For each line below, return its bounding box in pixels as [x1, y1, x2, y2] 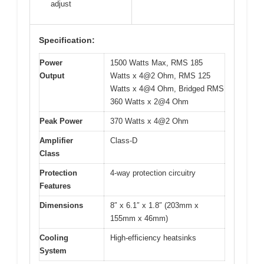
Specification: [39, 35, 95, 45]
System [39, 246, 67, 256]
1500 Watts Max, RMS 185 [110, 58, 203, 68]
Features [39, 181, 71, 191]
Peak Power [39, 117, 82, 126]
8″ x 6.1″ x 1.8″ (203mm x [110, 201, 199, 210]
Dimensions [39, 201, 83, 210]
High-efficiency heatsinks [110, 233, 196, 243]
